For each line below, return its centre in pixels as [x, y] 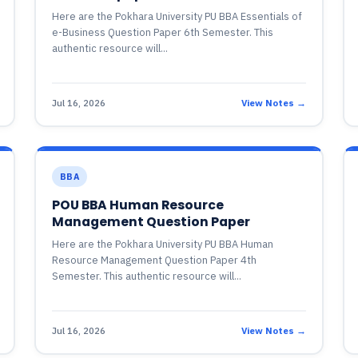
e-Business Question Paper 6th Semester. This [162, 32]
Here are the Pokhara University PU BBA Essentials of [177, 16]
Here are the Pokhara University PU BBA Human [162, 244]
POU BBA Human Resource [137, 205]
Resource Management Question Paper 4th [154, 260]
